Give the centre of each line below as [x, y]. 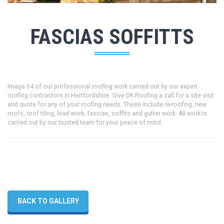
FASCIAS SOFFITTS [112, 36]
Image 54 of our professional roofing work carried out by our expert [102, 87]
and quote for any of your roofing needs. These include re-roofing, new [107, 105]
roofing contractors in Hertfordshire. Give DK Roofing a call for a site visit [111, 96]
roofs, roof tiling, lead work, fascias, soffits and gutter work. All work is [107, 114]
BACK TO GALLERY [48, 201]
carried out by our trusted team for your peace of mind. [85, 123]
